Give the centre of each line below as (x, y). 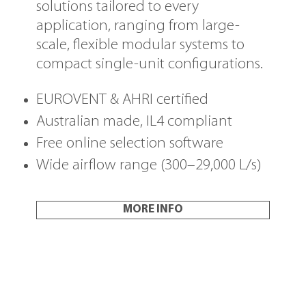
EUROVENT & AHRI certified (122, 100)
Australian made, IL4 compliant (134, 122)
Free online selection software (129, 143)
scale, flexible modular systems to (140, 45)
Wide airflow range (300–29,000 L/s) (149, 165)
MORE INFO (153, 210)
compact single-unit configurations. (149, 64)
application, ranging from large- (138, 26)
